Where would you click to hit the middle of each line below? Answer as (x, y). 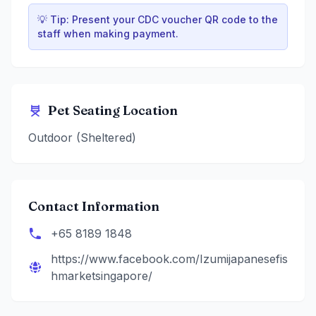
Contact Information (94, 207)
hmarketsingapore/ (102, 276)
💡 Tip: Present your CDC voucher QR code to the (158, 20)
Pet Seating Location (113, 111)
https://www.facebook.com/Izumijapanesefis (169, 259)
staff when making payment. (108, 34)
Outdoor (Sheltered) (82, 138)
